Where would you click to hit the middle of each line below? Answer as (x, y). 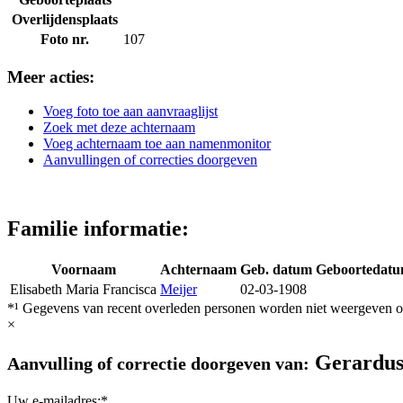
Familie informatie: (98, 229)
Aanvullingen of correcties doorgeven (150, 160)
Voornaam (83, 270)
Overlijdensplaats (65, 19)
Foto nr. (65, 39)
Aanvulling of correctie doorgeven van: (158, 364)
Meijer (179, 290)
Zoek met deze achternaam (119, 128)
